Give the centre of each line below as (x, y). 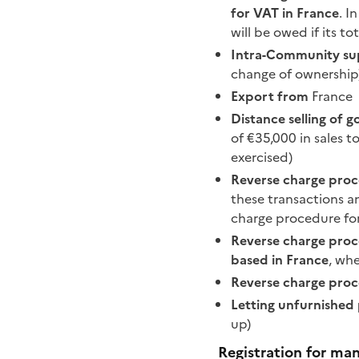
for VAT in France (285, 13)
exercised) (262, 157)
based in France (280, 260)
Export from (270, 96)
